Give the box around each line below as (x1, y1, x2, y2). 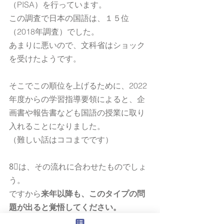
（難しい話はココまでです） (9, 134, 113, 144)
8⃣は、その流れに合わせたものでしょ (9, 161, 146, 171)
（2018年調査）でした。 (9, 26, 99, 36)
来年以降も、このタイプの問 (41, 188, 145, 198)
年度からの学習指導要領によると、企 (9, 94, 145, 104)
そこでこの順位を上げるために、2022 (9, 80, 147, 90)
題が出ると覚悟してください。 (9, 202, 121, 212)
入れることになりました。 (9, 121, 105, 131)
